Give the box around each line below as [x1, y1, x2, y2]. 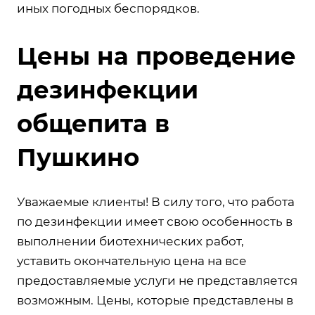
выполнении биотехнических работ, [17, 233, 244, 248]
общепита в [17, 108, 169, 139]
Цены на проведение [17, 41, 296, 71]
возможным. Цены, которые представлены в [17, 292, 293, 307]
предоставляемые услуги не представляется [17, 273, 297, 288]
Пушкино [17, 142, 139, 172]
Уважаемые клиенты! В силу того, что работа [17, 194, 295, 209]
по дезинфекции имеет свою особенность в [17, 214, 292, 229]
